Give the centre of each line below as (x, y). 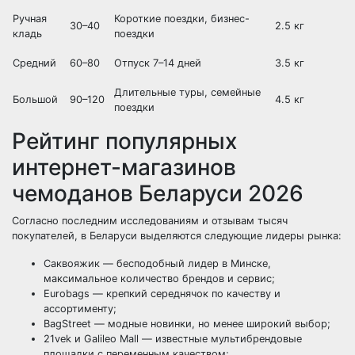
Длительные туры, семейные (187, 92)
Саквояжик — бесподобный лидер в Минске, (157, 263)
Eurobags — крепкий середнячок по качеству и (162, 294)
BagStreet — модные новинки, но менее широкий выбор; (187, 324)
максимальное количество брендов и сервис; (159, 279)
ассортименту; (80, 309)
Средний (34, 63)
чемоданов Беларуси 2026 (158, 193)
